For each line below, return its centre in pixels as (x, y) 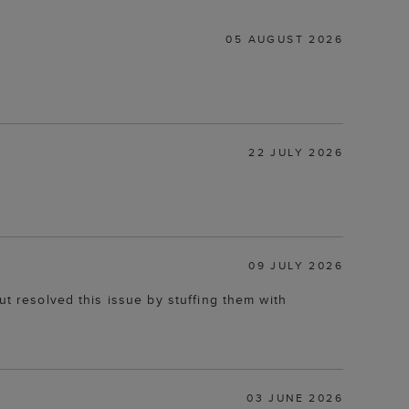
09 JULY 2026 (296, 265)
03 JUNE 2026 (295, 397)
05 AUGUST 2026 (284, 38)
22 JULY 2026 (296, 152)
